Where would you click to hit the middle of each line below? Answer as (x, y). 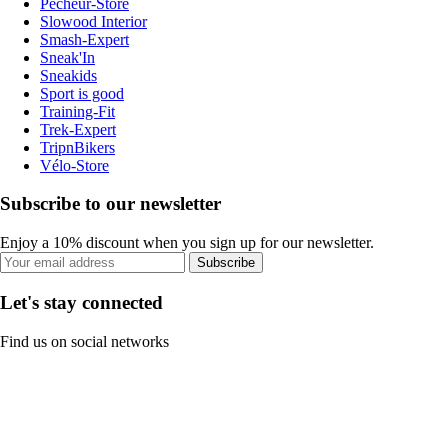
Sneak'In (67, 57)
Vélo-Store (74, 165)
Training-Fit (77, 111)
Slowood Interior (93, 21)
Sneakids (68, 75)
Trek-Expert (78, 129)
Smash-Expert (84, 39)
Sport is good (82, 93)
